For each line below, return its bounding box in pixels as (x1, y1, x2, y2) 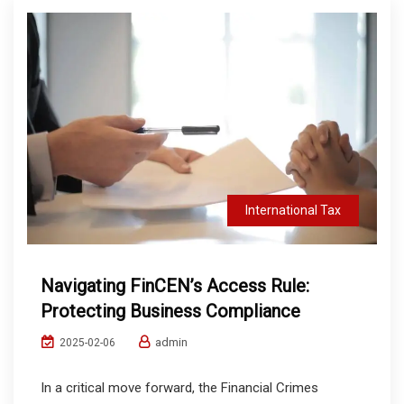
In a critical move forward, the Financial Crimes (41, 380, 318, 397)
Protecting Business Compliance (41, 300, 300, 323)
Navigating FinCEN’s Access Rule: (41, 275, 309, 298)
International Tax (245, 203, 341, 218)
